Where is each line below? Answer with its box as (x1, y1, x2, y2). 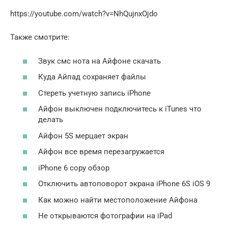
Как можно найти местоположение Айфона (38, 195, 197, 205)
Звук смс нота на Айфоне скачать (38, 56, 161, 66)
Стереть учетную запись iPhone (38, 88, 151, 98)
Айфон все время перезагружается (38, 147, 164, 157)
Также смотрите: (10, 33, 70, 42)
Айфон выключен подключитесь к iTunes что (38, 104, 202, 114)
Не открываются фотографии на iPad (38, 211, 172, 221)
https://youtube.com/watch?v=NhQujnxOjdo (10, 9, 158, 19)
